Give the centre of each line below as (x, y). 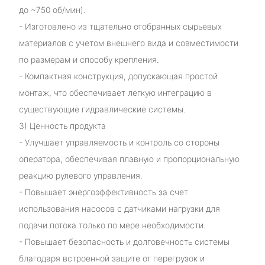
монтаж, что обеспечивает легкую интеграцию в (115, 92)
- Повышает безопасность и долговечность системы (124, 241)
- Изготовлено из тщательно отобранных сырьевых (120, 26)
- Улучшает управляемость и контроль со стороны (119, 142)
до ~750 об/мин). (52, 9)
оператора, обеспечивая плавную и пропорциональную (129, 159)
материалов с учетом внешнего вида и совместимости (128, 43)
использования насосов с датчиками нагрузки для (119, 208)
